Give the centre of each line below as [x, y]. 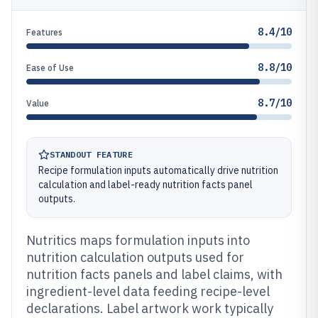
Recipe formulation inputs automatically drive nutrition [158, 170]
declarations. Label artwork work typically [150, 308]
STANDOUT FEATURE [91, 154]
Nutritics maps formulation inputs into [138, 240]
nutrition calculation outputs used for [135, 257]
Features [44, 32]
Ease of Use [50, 68]
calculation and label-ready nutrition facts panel [146, 185]
